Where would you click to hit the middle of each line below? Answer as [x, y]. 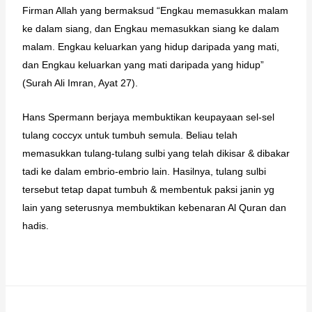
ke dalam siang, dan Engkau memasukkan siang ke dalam [150, 29]
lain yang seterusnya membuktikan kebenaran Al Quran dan [154, 207]
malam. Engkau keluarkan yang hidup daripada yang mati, [150, 47]
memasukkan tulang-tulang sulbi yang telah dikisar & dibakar [156, 153]
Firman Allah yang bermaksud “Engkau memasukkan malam [155, 11]
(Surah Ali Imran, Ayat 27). [80, 83]
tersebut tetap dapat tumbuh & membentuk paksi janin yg [148, 189]
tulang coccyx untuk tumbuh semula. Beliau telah [130, 135]
